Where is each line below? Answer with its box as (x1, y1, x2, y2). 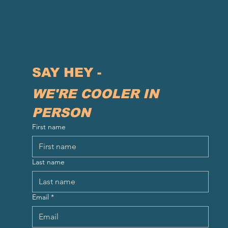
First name (32, 122, 66, 131)
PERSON (32, 105, 91, 120)
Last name (32, 157, 65, 166)
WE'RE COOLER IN (32, 86, 159, 101)
